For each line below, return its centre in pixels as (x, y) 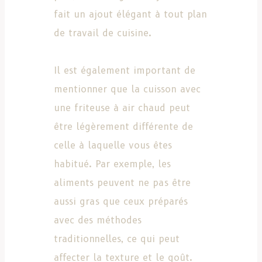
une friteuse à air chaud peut (122, 108)
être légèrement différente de (123, 126)
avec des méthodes (98, 220)
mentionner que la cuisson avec (127, 89)
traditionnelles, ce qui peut (117, 239)
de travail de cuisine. (103, 33)
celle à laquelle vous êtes (113, 145)
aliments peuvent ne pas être (122, 182)
